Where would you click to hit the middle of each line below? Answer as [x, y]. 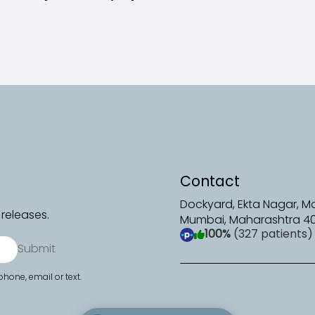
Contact [210, 182]
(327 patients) [273, 234]
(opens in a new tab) [237, 235]
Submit [37, 250]
